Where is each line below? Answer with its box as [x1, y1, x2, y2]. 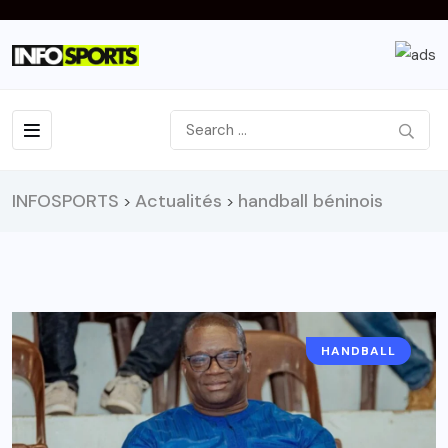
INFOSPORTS [12, 189, 119, 214]
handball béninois [238, 189, 383, 214]
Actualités [135, 189, 222, 214]
